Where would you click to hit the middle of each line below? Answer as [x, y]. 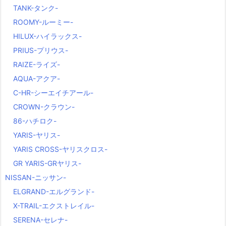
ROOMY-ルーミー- [43, 22]
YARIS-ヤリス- [37, 135]
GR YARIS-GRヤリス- [47, 163]
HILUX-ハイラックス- [47, 36]
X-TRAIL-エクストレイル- [54, 206]
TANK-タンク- [36, 8]
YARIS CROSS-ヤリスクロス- [60, 149]
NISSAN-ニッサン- [36, 178]
